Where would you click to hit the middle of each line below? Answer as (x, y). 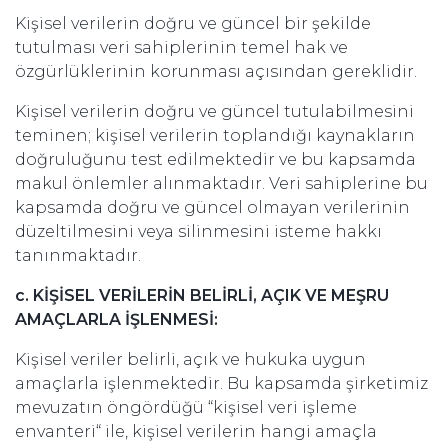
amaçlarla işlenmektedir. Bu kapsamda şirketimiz (221, 383)
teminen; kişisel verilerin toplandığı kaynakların (215, 135)
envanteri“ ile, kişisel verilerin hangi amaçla (196, 431)
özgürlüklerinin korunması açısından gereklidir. (216, 71)
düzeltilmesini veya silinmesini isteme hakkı (198, 231)
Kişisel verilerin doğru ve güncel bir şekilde (193, 23)
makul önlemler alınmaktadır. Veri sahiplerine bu (221, 183)
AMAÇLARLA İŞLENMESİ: (116, 319)
